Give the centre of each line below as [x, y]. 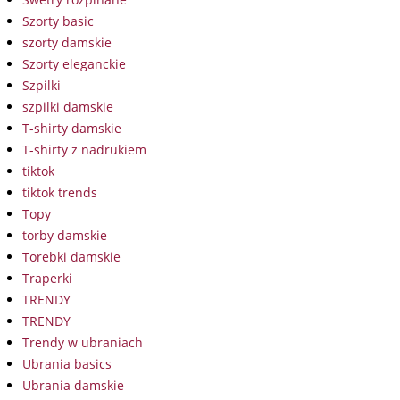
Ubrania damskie [73, 385]
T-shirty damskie [72, 128]
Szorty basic [58, 21]
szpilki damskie [68, 106]
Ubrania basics [67, 363]
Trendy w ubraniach [83, 342]
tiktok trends [60, 192]
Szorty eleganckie [74, 63]
